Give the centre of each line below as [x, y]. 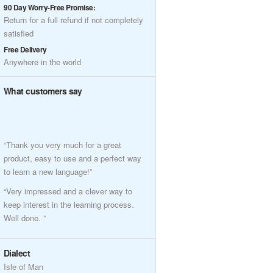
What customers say [43, 91]
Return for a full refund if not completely [73, 20]
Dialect [17, 253]
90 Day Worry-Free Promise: [50, 7]
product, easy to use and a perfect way [73, 158]
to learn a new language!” [48, 172]
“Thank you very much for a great [62, 145]
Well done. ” [25, 218]
